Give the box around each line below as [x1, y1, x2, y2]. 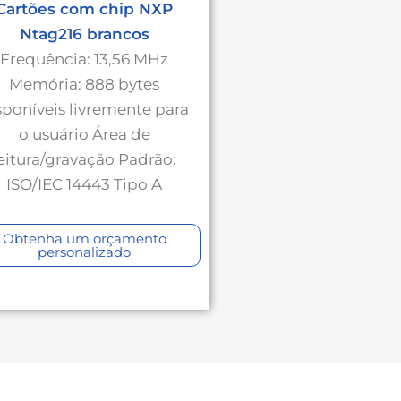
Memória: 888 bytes [9, 75, 159, 94]
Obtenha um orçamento [2, 230, 166, 248]
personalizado [38, 243, 131, 261]
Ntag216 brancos [19, 25, 149, 44]
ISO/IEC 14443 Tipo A [6, 175, 162, 194]
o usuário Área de [18, 125, 150, 144]
